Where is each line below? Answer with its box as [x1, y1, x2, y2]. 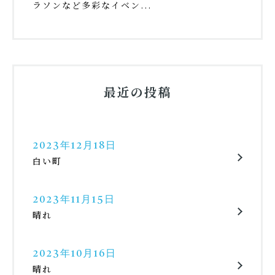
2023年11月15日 [33, 195, 115, 205]
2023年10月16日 [33, 249, 117, 259]
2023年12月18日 [33, 141, 117, 151]
